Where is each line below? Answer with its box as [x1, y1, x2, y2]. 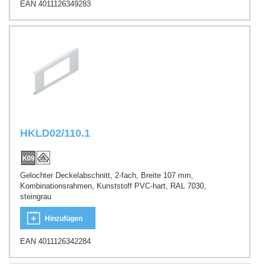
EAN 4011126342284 [20, 237, 91, 246]
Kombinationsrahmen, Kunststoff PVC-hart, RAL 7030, [20, 181, 206, 190]
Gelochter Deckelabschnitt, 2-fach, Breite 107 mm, [20, 170, 193, 180]
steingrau [20, 192, 51, 201]
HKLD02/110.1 [20, 127, 90, 140]
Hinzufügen [45, 214, 82, 223]
